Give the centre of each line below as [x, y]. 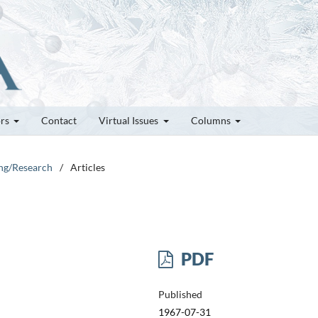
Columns [212, 120]
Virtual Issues [130, 120]
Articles [88, 167]
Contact [59, 120]
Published [180, 294]
